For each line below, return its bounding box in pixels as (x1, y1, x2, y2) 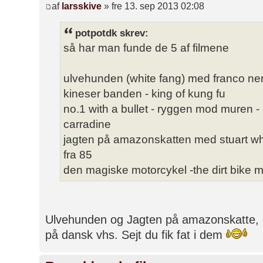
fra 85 (63, 148, 92, 161)
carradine (63, 117, 111, 130)
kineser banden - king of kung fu (63, 87, 225, 100)
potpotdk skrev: (75, 26, 149, 39)
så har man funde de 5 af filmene (63, 41, 229, 54)
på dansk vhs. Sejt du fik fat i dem (45, 228, 226, 241)
